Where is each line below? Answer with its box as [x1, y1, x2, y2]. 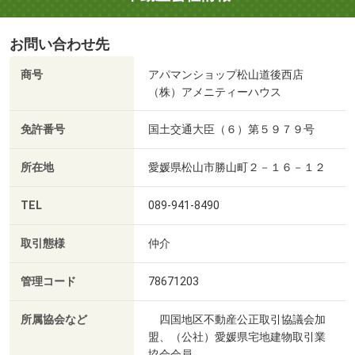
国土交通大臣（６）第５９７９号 [148, 123, 315, 136]
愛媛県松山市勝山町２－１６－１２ [148, 161, 326, 174]
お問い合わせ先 [10, 36, 109, 53]
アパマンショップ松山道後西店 [148, 68, 303, 82]
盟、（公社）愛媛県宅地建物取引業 [148, 330, 326, 344]
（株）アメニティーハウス [148, 86, 281, 99]
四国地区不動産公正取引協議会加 [148, 313, 326, 326]
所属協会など [21, 313, 87, 327]
